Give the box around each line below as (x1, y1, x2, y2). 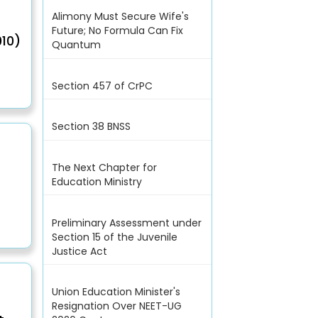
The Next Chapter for (51, 160, 157, 175)
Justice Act (51, 243, 107, 258)
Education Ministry (51, 175, 142, 189)
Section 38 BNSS (51, 119, 131, 134)
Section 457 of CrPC (51, 78, 153, 93)
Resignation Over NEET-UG (51, 299, 182, 314)
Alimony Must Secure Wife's (51, 9, 189, 24)
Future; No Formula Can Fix (51, 23, 183, 38)
